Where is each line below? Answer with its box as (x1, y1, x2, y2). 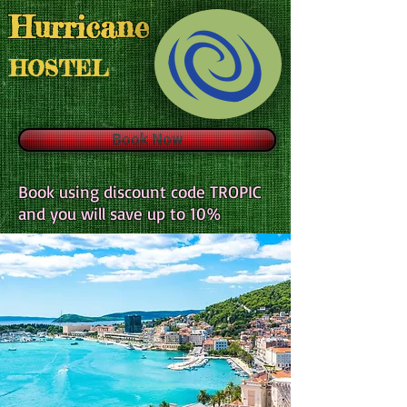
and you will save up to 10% (18, 203, 222, 224)
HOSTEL (9, 55, 108, 82)
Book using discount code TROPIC (18, 181, 262, 203)
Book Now (111, 130, 184, 148)
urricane (34, 9, 149, 45)
